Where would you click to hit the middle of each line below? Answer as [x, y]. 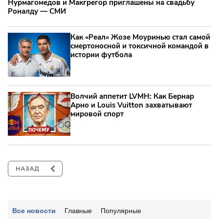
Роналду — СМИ [37, 11]
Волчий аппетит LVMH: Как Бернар [132, 96]
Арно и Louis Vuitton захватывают [131, 105]
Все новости [34, 210]
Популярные [121, 210]
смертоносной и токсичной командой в [140, 46]
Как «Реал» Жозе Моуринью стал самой [140, 37]
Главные [78, 210]
